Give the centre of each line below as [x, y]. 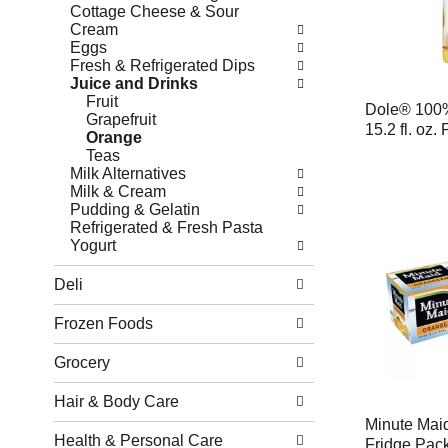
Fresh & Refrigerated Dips [162, 65]
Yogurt [92, 245]
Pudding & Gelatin [134, 209]
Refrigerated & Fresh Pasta [166, 227]
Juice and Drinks [133, 83]
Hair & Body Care [116, 401]
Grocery [81, 362]
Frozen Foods [103, 323]
